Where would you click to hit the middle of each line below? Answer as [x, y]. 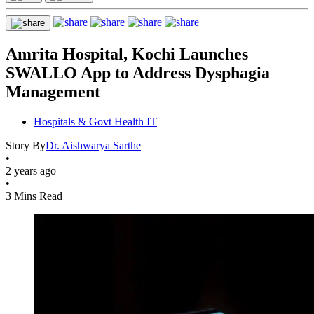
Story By [26, 145]
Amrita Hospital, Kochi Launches [127, 54]
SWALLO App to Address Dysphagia [138, 73]
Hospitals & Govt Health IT [95, 121]
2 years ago [31, 170]
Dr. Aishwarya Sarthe [93, 145]
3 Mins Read [34, 196]
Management [53, 91]
